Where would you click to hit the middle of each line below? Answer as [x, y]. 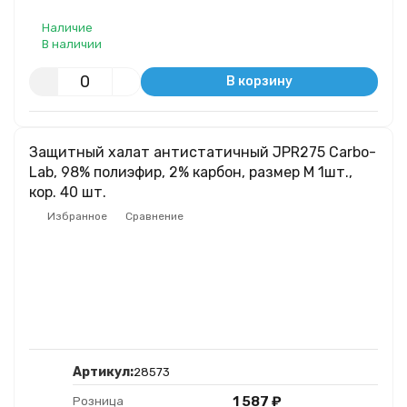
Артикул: [103, 372]
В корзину [259, 81]
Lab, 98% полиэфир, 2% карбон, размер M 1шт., [191, 172]
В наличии [72, 44]
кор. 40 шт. [68, 192]
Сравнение [154, 216]
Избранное [77, 216]
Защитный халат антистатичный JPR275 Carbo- [203, 152]
